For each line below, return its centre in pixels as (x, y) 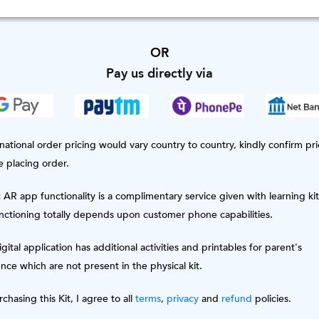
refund (236, 299)
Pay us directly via (159, 73)
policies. (271, 299)
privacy (182, 299)
